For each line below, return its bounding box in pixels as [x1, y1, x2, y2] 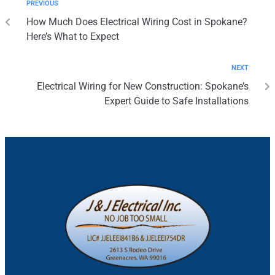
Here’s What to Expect [26, 30, 119, 42]
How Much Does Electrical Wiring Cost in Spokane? [26, 15, 247, 28]
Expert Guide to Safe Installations [104, 95, 249, 107]
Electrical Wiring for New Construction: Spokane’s [37, 80, 249, 92]
